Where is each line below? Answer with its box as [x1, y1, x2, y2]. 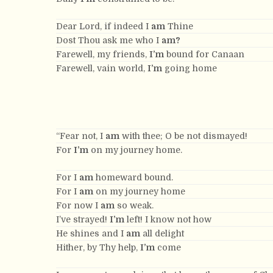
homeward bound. [93, 172, 173, 182]
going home [162, 63, 217, 73]
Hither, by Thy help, [56, 243, 140, 252]
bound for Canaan [164, 49, 244, 59]
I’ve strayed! [56, 214, 110, 224]
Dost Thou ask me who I [56, 35, 161, 45]
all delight [140, 229, 184, 238]
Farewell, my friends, [56, 49, 149, 59]
